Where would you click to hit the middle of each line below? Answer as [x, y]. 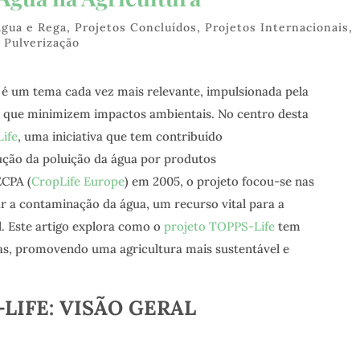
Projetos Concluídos [136, 28]
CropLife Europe [78, 182]
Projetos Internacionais [277, 28]
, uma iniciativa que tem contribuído [120, 137]
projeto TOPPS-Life [219, 227]
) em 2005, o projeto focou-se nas [219, 182]
